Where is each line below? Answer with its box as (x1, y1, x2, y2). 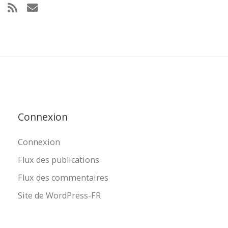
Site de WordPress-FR (18, 190, 101, 202)
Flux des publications (18, 154, 100, 165)
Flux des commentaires (18, 172, 109, 183)
